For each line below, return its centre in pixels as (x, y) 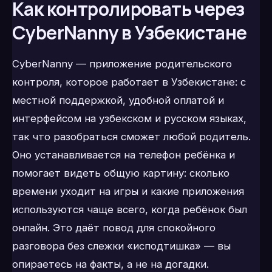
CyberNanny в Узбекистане (130, 32)
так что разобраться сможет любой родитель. (131, 137)
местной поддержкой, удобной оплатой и (118, 100)
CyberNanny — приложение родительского (122, 64)
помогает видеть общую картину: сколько (121, 173)
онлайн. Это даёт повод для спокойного (114, 228)
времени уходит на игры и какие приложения (128, 192)
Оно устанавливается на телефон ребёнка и (124, 155)
